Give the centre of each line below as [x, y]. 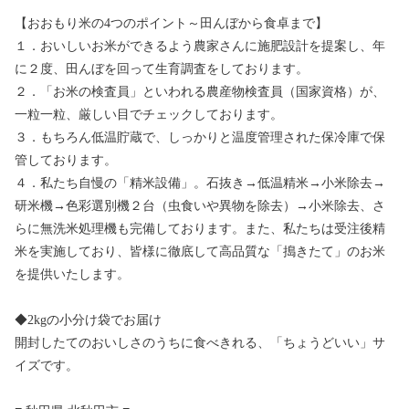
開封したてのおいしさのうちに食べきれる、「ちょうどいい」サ [200, 343]
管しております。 [66, 161]
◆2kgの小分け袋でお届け [88, 320]
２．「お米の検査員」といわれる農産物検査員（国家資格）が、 [200, 92]
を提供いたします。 [72, 275]
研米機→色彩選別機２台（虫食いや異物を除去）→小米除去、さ [200, 206]
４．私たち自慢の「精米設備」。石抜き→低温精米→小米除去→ [200, 184]
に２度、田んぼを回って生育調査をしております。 [162, 69]
